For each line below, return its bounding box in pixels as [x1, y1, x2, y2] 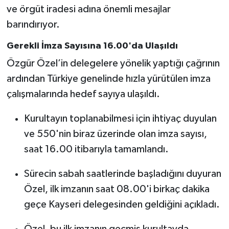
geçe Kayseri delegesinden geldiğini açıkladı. [24, 199, 220, 210]
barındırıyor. [6, 19, 60, 30]
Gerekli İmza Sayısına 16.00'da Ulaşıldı [6, 41, 178, 51]
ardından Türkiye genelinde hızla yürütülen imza [6, 74, 211, 84]
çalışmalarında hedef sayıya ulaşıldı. [6, 89, 160, 100]
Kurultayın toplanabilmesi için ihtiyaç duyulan [24, 113, 217, 124]
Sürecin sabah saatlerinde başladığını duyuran [24, 169, 221, 179]
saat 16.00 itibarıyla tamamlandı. [24, 144, 169, 155]
